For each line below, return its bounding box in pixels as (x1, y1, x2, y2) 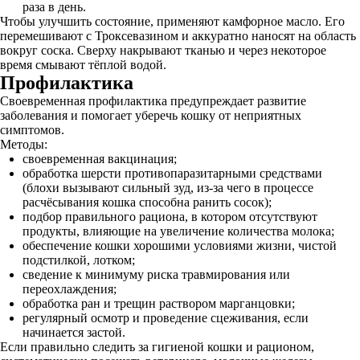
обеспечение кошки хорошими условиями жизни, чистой (22, 239, 337, 252)
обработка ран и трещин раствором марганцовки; (22, 297, 295, 310)
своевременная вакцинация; (22, 152, 177, 166)
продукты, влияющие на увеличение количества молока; (22, 224, 334, 238)
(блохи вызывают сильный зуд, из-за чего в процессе (22, 181, 313, 194)
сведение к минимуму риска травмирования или (22, 268, 290, 281)
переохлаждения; (22, 282, 117, 296)
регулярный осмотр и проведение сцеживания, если (22, 311, 309, 325)
